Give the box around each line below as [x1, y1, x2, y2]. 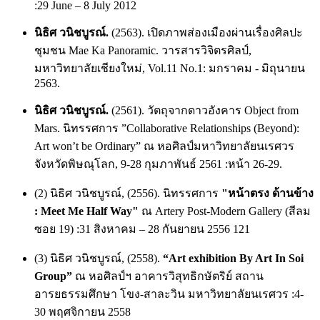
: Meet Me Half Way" [34, 204, 139, 217]
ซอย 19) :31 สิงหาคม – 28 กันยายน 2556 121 [34, 222, 250, 235]
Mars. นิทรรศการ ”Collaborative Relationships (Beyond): [34, 121, 299, 134]
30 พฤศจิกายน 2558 [34, 305, 131, 318]
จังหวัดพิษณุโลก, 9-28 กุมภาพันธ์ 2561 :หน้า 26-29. [34, 157, 282, 170]
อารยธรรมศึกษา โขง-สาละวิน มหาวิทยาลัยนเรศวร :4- [34, 287, 304, 300]
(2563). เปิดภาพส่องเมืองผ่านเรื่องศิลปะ [109, 26, 303, 39]
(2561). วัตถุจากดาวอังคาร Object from [111, 104, 299, 116]
